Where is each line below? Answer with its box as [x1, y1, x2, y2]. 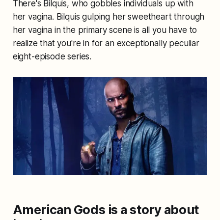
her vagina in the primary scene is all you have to [12, 25, 197, 35]
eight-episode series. [12, 52, 92, 62]
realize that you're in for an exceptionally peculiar [12, 38, 199, 49]
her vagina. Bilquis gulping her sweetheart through [12, 12, 205, 22]
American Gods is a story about [12, 201, 199, 217]
